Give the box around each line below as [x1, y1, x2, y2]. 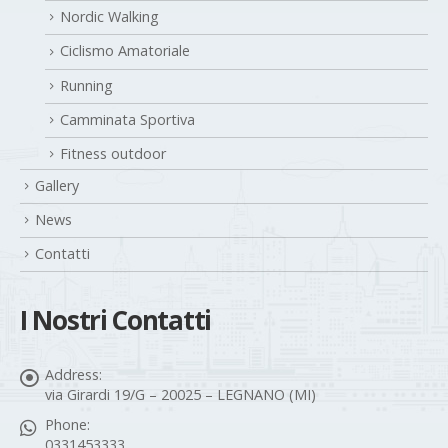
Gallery [35, 172, 79, 192]
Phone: [45, 411, 90, 431]
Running [60, 71, 113, 91]
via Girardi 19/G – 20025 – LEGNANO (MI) [45, 381, 316, 401]
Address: [45, 361, 102, 381]
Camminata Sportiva [60, 105, 195, 125]
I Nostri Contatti [20, 298, 211, 335]
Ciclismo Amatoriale [60, 37, 190, 57]
